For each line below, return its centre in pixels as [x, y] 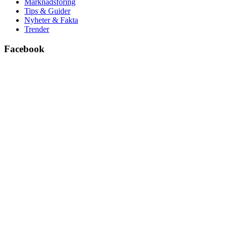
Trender [37, 29]
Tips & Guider [47, 11]
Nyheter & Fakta [51, 20]
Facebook [24, 49]
